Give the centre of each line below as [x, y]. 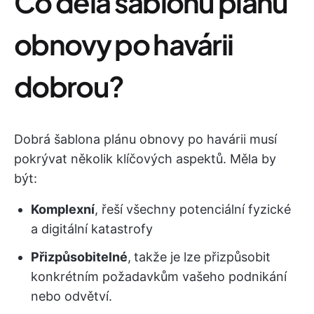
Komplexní [63, 209]
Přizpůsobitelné [79, 257]
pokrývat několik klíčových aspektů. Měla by [145, 159]
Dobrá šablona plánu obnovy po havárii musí [145, 139]
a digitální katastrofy [92, 229]
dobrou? [69, 86]
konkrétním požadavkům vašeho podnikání [159, 277]
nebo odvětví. [71, 296]
